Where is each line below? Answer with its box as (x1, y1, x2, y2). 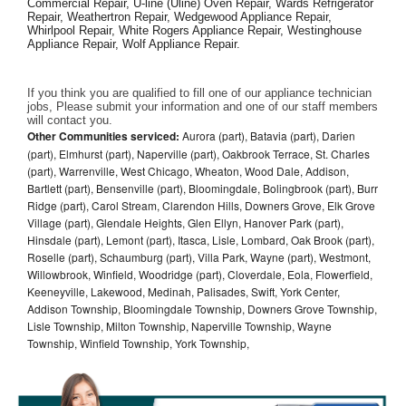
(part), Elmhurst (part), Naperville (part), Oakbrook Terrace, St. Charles (27, 145, 370, 161)
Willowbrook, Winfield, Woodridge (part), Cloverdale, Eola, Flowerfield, (27, 266, 372, 282)
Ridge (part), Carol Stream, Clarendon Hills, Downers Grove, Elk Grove (27, 197, 375, 213)
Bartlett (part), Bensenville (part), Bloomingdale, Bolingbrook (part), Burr (27, 179, 378, 196)
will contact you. (27, 112, 116, 127)
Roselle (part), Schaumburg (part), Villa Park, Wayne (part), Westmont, (27, 248, 371, 265)
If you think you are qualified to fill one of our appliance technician (27, 85, 372, 100)
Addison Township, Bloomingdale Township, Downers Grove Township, (27, 300, 377, 316)
